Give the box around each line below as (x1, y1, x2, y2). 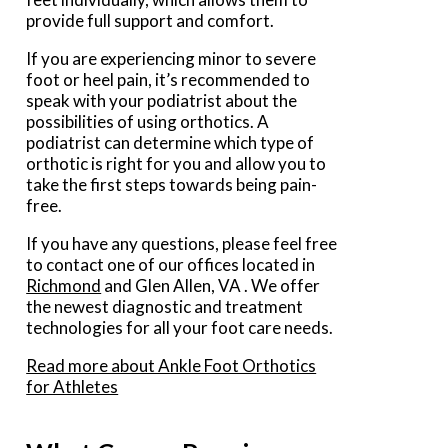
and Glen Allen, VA (104, 274, 242, 296)
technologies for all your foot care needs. (26, 316, 334, 338)
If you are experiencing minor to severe (26, 47, 317, 69)
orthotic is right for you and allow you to (26, 152, 327, 174)
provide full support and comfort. (26, 9, 275, 31)
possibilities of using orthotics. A (26, 110, 270, 132)
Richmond (26, 274, 102, 296)
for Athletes (26, 375, 119, 397)
